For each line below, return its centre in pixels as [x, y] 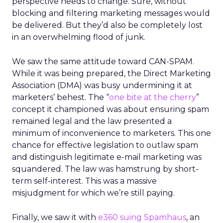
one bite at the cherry [153, 97]
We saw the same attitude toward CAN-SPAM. [103, 61]
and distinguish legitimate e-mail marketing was [107, 157]
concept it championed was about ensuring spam [111, 109]
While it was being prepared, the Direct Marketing [111, 73]
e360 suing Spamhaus [142, 217]
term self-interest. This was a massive [84, 181]
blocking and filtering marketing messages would [111, 13]
